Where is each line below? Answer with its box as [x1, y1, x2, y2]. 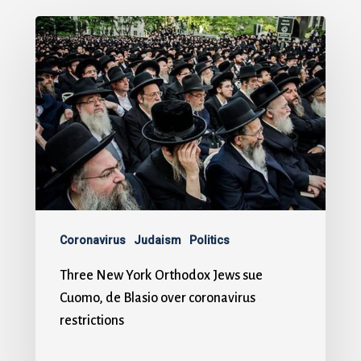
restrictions [60, 313, 124, 329]
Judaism [134, 234, 181, 247]
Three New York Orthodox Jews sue [60, 268, 263, 284]
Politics [189, 234, 230, 247]
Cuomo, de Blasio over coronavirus [60, 291, 255, 306]
